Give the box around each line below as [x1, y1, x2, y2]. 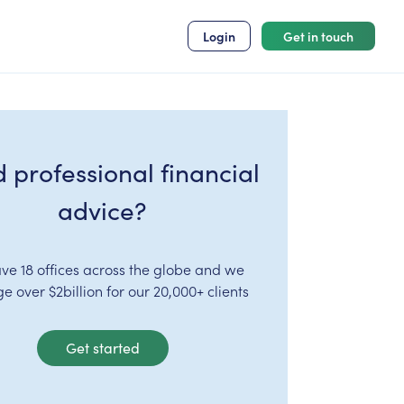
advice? [58, 193, 148, 227]
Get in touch [283, 27, 353, 45]
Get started [65, 338, 140, 357]
